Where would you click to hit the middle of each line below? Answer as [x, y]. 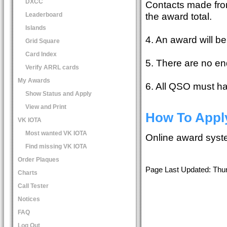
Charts [27, 173]
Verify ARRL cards [52, 67]
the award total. [178, 16]
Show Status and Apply [58, 93]
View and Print [46, 107]
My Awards [34, 80]
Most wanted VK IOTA [56, 133]
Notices [29, 199]
